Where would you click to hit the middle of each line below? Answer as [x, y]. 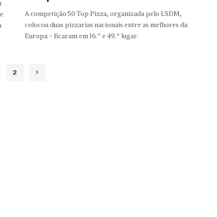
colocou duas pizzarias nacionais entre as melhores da [106, 25]
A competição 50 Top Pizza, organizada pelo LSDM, [103, 14]
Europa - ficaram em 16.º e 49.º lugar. [81, 36]
